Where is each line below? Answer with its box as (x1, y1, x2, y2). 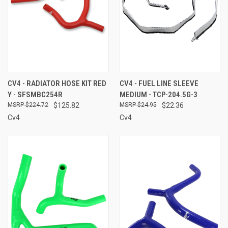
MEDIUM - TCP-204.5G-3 (119, 90, 197, 99)
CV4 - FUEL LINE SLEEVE (119, 78, 198, 88)
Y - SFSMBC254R (8, 90, 63, 99)
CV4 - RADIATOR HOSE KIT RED (8, 78, 106, 88)
